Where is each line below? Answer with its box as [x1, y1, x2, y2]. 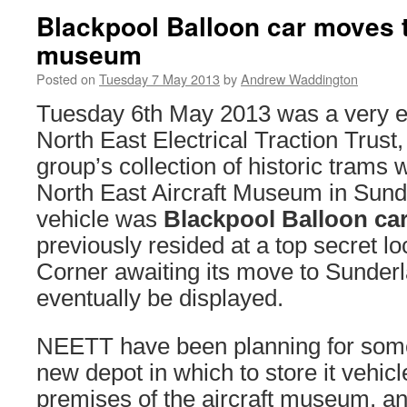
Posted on [36, 69, 95, 88]
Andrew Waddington [241, 69, 358, 88]
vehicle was [36, 206, 164, 232]
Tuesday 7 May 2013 [99, 69, 220, 88]
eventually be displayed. [36, 285, 283, 311]
